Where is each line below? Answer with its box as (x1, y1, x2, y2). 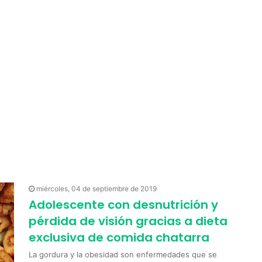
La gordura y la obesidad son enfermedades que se (29, 250, 217, 259)
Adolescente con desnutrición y (29, 196, 218, 213)
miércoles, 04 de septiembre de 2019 (36, 184, 157, 193)
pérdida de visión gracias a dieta (29, 213, 227, 229)
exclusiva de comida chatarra (29, 229, 209, 246)
